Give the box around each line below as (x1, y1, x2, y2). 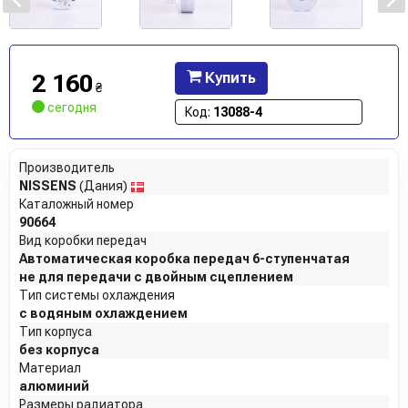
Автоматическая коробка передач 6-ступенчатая (19, 251, 350, 267)
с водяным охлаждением (19, 306, 188, 321)
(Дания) (76, 178, 130, 194)
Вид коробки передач (19, 233, 147, 249)
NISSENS (19, 178, 76, 194)
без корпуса (19, 342, 99, 358)
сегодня (45, 100, 97, 116)
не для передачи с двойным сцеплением (19, 270, 293, 285)
